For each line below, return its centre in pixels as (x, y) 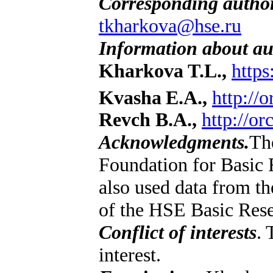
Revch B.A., (150, 120)
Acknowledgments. (174, 142)
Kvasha (130, 97)
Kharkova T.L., (165, 70)
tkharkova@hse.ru (170, 25)
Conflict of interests (178, 232)
